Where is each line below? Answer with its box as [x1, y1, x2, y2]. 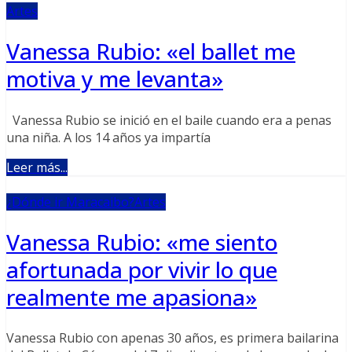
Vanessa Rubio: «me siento [6, 226, 277, 257]
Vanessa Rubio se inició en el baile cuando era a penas [6, 111, 332, 129]
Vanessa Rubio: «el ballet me [6, 36, 295, 67]
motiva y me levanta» [6, 64, 223, 94]
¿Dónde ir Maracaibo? [6, 192, 134, 211]
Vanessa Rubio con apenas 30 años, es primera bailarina [6, 329, 339, 347]
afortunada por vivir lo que [6, 254, 277, 284]
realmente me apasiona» [6, 281, 257, 312]
